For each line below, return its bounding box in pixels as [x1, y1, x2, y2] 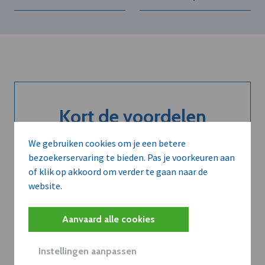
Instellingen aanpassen [38, 245, 137, 257]
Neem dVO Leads [95, 203, 170, 215]
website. [28, 180, 62, 192]
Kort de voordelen [59, 105, 206, 128]
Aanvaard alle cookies [62, 214, 155, 225]
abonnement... [73, 150, 192, 173]
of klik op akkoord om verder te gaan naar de [28, 166, 208, 177]
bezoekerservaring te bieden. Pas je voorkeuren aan [28, 151, 235, 163]
